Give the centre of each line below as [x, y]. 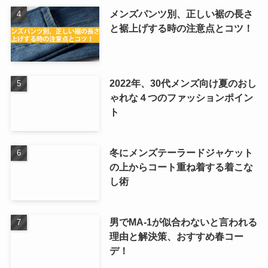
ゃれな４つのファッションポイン [181, 98]
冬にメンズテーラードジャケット [181, 153]
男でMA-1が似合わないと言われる [183, 222]
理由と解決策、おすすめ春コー [176, 237]
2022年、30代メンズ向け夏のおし [183, 83]
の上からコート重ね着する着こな [181, 167]
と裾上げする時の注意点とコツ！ [181, 28]
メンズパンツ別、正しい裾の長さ [181, 14]
